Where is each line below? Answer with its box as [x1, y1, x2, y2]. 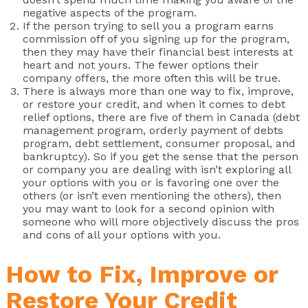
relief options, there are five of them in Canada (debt [23, 111, 300, 124]
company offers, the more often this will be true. [23, 71, 280, 85]
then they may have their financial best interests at [23, 45, 293, 59]
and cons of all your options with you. [23, 228, 221, 242]
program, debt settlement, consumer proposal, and [23, 137, 296, 151]
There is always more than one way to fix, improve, [23, 85, 294, 98]
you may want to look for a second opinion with [23, 202, 274, 216]
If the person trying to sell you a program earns [23, 19, 274, 33]
